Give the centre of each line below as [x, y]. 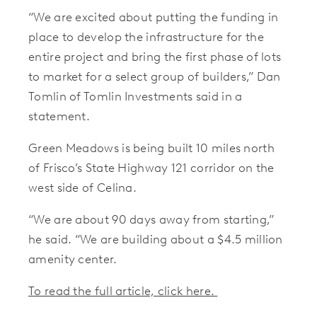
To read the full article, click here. [123, 290]
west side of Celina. [83, 187]
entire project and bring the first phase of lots [155, 56]
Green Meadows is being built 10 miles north [151, 148]
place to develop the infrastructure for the [146, 36]
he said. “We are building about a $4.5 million [156, 239]
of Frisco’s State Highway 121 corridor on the [151, 167]
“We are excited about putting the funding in [154, 17]
